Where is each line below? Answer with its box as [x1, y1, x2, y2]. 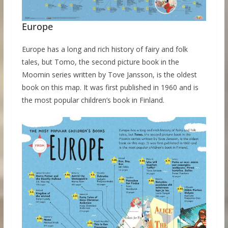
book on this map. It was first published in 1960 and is [21, 82, 198, 93]
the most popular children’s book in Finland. [21, 95, 164, 105]
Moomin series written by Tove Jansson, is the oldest [21, 70, 197, 80]
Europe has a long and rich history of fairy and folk [21, 44, 188, 54]
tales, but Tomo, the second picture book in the [21, 57, 179, 67]
